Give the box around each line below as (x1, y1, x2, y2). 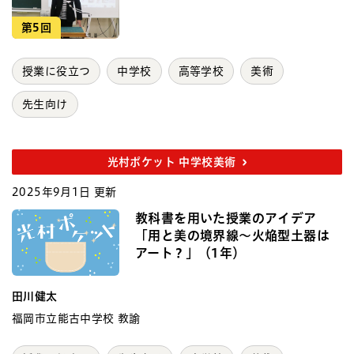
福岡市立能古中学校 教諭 (12, 313, 141, 325)
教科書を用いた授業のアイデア (135, 212, 317, 225)
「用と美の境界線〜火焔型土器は (135, 229, 330, 243)
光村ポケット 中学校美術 (107, 156, 236, 168)
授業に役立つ (22, 66, 91, 77)
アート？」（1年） (135, 247, 246, 260)
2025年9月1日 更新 (12, 186, 117, 198)
